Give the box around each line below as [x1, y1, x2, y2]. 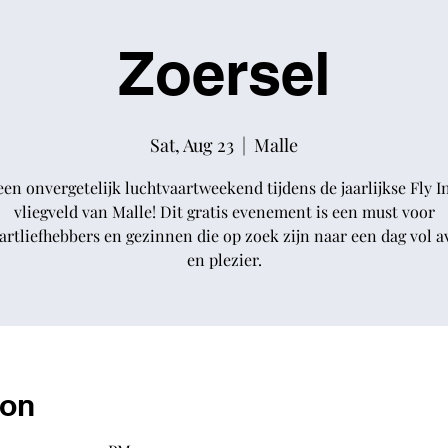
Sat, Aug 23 [150, 133, 234, 157]
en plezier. [186, 249, 262, 270]
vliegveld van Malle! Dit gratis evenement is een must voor [13, 201, 435, 222]
